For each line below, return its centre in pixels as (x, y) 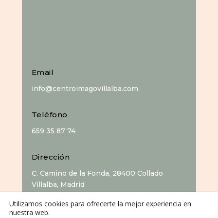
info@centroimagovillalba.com (85, 89)
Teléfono (49, 115)
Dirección (51, 157)
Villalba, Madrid (58, 185)
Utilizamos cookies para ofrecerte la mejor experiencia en (100, 204)
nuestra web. (29, 212)
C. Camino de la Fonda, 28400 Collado (97, 173)
